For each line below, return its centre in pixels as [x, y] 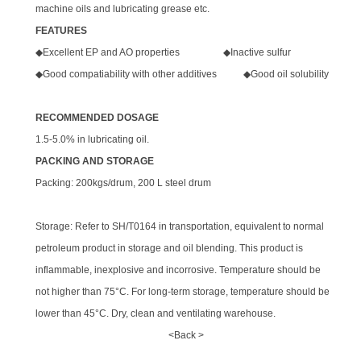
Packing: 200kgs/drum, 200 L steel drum [124, 183]
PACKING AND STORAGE [95, 161]
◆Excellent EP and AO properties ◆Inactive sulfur [165, 52]
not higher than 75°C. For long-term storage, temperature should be [183, 291]
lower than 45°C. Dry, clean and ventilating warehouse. [156, 313]
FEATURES [62, 30]
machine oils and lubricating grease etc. [123, 8]
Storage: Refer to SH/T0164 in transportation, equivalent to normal [180, 226]
